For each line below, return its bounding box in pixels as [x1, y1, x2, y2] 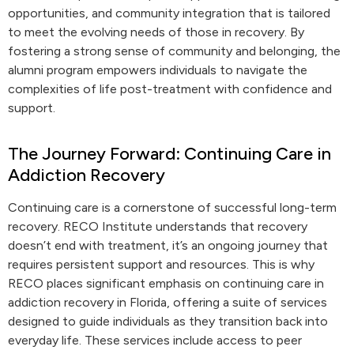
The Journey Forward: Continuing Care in [8, 143, 331, 164]
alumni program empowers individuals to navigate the [8, 62, 307, 77]
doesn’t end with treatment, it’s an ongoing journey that [8, 238, 328, 253]
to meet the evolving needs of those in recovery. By [8, 24, 304, 40]
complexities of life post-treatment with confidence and [8, 81, 332, 96]
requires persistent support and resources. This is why [8, 257, 314, 272]
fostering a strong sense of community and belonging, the [8, 43, 341, 58]
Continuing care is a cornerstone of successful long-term [8, 200, 337, 215]
